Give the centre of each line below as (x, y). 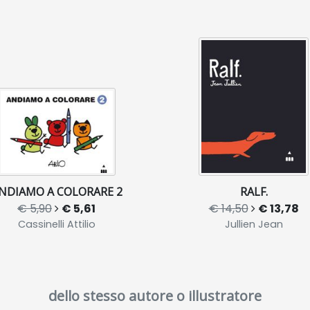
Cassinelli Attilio (56, 224)
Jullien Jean (254, 224)
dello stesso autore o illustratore (155, 295)
